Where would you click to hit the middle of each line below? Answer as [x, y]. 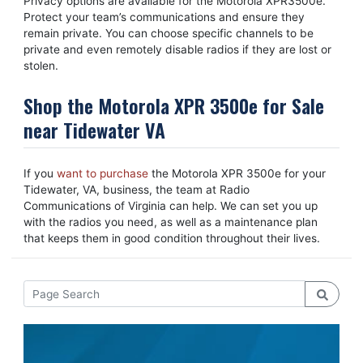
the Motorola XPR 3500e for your [237, 174]
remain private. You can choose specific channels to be [168, 34]
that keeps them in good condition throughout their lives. [171, 239]
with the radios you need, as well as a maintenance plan [170, 222]
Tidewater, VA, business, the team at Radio [136, 190]
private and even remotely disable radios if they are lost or [177, 50]
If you [40, 174]
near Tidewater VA [94, 130]
